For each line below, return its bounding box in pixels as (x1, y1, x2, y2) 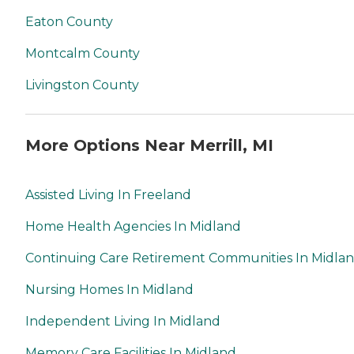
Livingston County (25, 77, 139, 93)
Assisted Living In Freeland (25, 186, 191, 202)
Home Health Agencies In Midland (25, 218, 241, 234)
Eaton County (25, 14, 113, 30)
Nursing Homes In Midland (25, 281, 194, 297)
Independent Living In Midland (25, 313, 220, 329)
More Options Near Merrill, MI (25, 136, 273, 156)
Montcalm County (25, 46, 140, 62)
